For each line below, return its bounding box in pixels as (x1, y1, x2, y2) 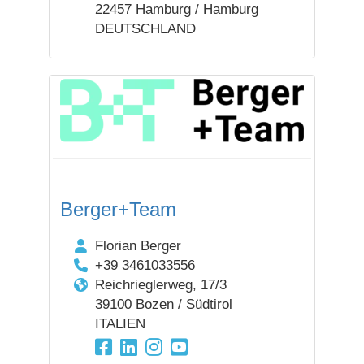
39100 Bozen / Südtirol (94, 297, 232, 312)
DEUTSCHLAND (94, 21, 196, 37)
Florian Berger (94, 238, 181, 253)
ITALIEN (94, 316, 145, 331)
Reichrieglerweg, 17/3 (94, 277, 227, 292)
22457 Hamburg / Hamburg (94, 2, 258, 17)
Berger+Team (60, 198, 176, 220)
